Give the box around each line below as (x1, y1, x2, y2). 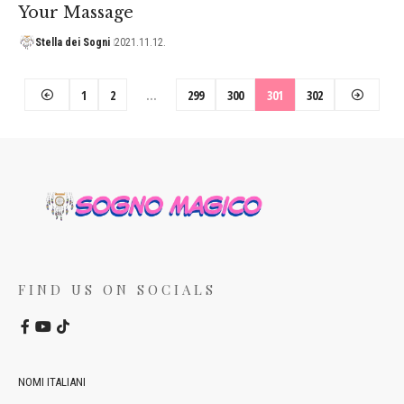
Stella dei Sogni (34, 35, 110, 49)
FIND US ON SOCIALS (18, 280, 216, 299)
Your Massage (18, 2, 133, 23)
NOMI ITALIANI (18, 375, 86, 390)
